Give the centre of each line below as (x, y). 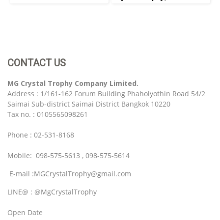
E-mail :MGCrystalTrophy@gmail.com (69, 173)
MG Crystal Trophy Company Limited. (73, 83)
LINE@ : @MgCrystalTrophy (52, 192)
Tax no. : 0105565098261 (48, 114)
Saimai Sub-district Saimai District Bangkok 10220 (89, 104)
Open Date (25, 212)
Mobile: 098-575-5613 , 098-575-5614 (69, 155)
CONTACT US (37, 63)
